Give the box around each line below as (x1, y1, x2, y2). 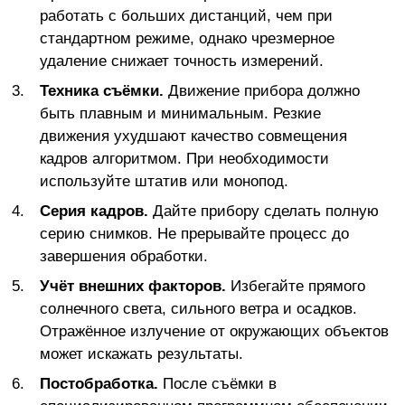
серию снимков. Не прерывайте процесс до (40, 225, 349, 243)
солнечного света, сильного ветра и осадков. (40, 300, 357, 318)
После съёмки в (158, 375, 277, 393)
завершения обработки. (40, 248, 208, 266)
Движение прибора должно (164, 82, 360, 100)
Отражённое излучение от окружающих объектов (40, 323, 389, 341)
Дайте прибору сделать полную (148, 202, 379, 221)
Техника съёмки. (40, 82, 164, 100)
